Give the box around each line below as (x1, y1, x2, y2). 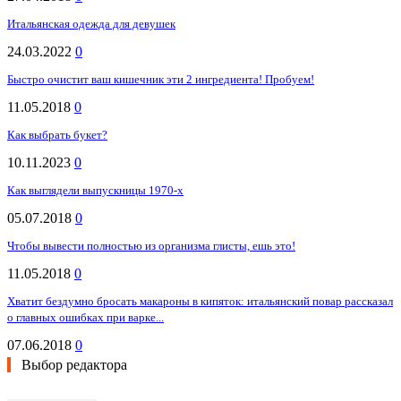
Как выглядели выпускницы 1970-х (7, 183, 183, 198)
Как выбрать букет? (7, 128, 107, 142)
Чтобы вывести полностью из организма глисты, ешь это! (7, 239, 295, 253)
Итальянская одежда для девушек (7, 17, 175, 31)
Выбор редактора (21, 357, 127, 373)
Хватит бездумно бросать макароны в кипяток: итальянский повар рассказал (7, 294, 393, 309)
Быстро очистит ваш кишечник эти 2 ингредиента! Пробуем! (7, 73, 314, 87)
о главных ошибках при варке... (7, 311, 164, 325)
